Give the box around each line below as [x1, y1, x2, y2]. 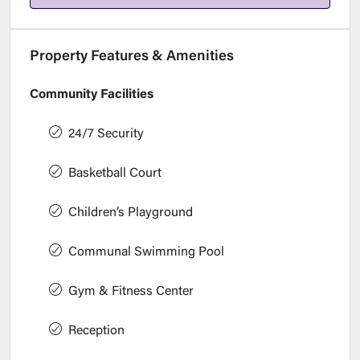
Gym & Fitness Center [68, 285, 194, 299]
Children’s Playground [68, 207, 193, 220]
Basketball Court [68, 167, 162, 181]
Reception [68, 325, 125, 338]
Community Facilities [30, 88, 153, 102]
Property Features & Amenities [30, 50, 234, 65]
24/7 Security [68, 128, 144, 141]
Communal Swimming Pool [68, 246, 224, 260]
